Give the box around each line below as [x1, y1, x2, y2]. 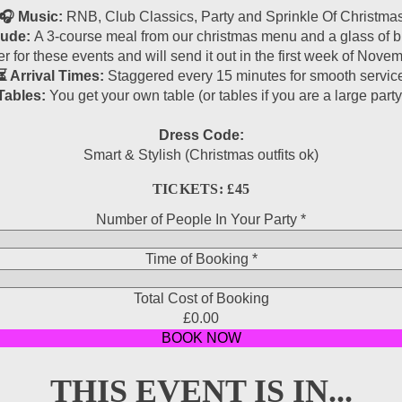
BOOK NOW [161, 330, 241, 346]
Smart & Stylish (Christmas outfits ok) [83, 147, 319, 162]
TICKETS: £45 [152, 181, 250, 197]
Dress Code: [158, 127, 244, 143]
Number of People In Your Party [96, 212, 301, 228]
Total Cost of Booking [133, 291, 269, 307]
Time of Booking [144, 251, 252, 267]
